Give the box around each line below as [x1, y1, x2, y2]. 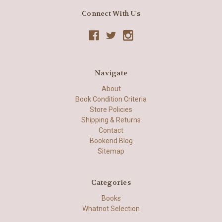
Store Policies [90, 106, 132, 114]
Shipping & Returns [81, 116, 141, 124]
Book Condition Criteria [75, 95, 147, 104]
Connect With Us [82, 8, 140, 18]
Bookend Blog [89, 137, 133, 145]
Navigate [95, 68, 127, 78]
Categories [91, 178, 131, 187]
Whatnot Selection [82, 205, 140, 213]
